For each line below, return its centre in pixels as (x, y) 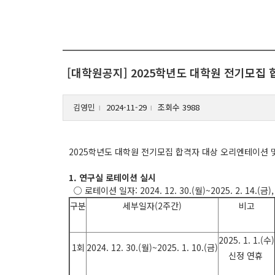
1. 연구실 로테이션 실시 (112, 177)
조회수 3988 (177, 107)
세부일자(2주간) (152, 205)
